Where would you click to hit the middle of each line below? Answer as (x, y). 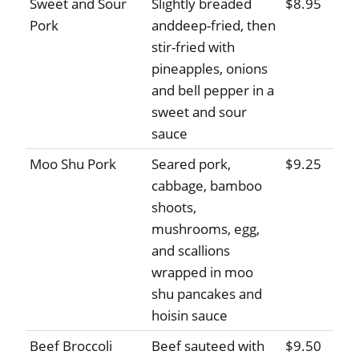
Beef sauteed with (208, 346)
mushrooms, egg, (206, 229)
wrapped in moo (202, 272)
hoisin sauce (190, 316)
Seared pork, (191, 164)
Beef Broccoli (71, 346)
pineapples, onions (210, 69)
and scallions (191, 251)
